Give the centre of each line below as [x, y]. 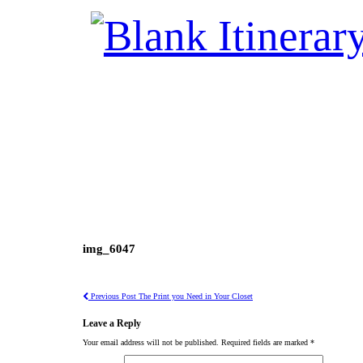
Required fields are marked [266, 343]
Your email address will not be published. [151, 343]
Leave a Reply [112, 323]
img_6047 [109, 249]
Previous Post [112, 296]
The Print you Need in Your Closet [194, 296]
